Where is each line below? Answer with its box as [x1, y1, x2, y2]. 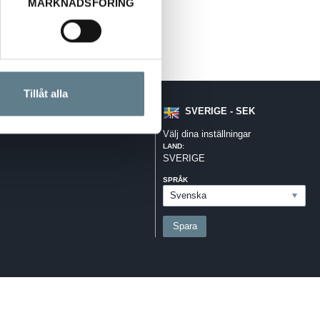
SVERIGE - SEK [184, 105, 255, 116]
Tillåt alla [23, 87, 68, 100]
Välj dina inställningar [163, 128, 251, 139]
